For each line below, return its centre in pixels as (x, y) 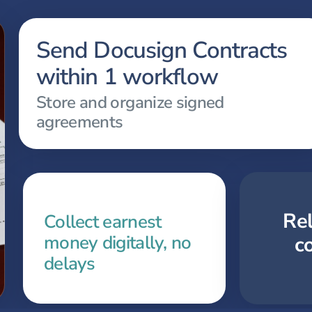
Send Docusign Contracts (162, 50)
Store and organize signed (130, 102)
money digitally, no (117, 243)
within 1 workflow (127, 77)
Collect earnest (102, 222)
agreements (79, 122)
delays (69, 264)
